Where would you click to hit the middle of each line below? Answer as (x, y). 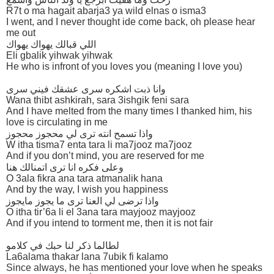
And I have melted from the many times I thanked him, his (129, 111)
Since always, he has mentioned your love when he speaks (134, 267)
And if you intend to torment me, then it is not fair (109, 223)
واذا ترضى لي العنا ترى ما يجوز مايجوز (83, 201)
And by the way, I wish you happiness (87, 189)
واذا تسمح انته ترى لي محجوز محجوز (80, 133)
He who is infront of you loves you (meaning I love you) (124, 66)
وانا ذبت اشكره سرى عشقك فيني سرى (86, 89)
